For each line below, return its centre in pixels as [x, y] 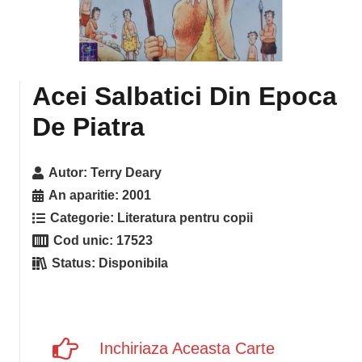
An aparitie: [86, 195]
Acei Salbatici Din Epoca [185, 96]
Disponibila [134, 263]
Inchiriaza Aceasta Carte [187, 348]
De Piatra [88, 127]
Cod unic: [85, 240]
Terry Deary [126, 173]
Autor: [70, 173]
